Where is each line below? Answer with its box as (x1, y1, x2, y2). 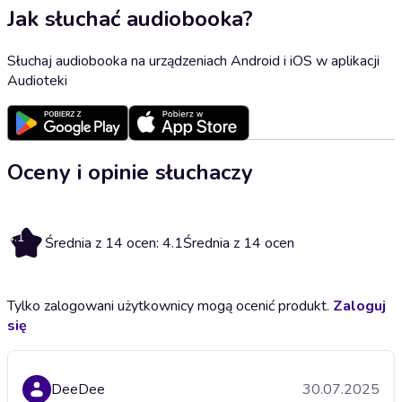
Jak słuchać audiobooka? (7, 4, 253, 33)
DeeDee (51, 379, 105, 399)
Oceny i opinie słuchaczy (7, 157, 253, 187)
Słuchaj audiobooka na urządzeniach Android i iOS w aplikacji (7, 50, 380, 71)
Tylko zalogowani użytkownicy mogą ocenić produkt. (7, 295, 333, 316)
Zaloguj (333, 295, 386, 316)
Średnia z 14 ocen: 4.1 (45, 232, 183, 253)
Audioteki (7, 70, 67, 91)
